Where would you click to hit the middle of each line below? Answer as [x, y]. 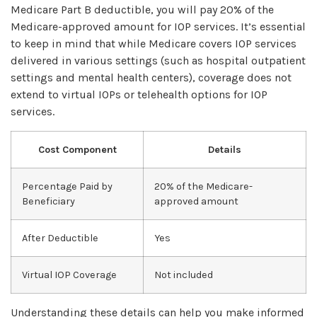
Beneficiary [48, 201]
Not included [184, 275]
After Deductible [60, 238]
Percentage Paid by [67, 186]
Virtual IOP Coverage [69, 275]
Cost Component [77, 149]
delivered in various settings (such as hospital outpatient [158, 61]
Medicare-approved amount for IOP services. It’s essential [158, 27]
